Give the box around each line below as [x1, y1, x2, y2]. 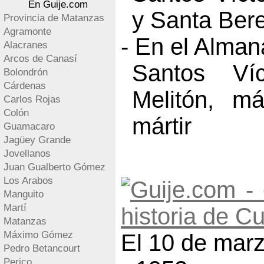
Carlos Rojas [4, 94, 61, 105]
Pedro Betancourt [4, 243, 80, 254]
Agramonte [4, 26, 51, 37]
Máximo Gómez [4, 229, 73, 240]
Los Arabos [4, 175, 53, 186]
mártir [132, 113, 192, 139]
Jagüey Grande [4, 134, 71, 146]
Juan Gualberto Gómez [4, 161, 105, 173]
